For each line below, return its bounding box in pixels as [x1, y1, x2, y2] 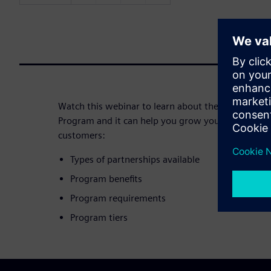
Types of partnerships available [70, 153, 200, 165]
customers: [58, 129, 105, 141]
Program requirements [70, 192, 166, 204]
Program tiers [70, 211, 128, 223]
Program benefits [70, 172, 142, 184]
